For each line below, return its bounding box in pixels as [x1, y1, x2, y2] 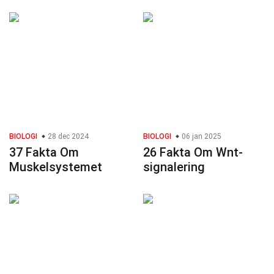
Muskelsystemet [9, 160, 102, 175]
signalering [143, 160, 205, 175]
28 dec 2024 [46, 132, 89, 141]
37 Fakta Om [9, 145, 79, 160]
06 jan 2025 [180, 132, 221, 141]
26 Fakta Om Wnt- [143, 145, 243, 160]
